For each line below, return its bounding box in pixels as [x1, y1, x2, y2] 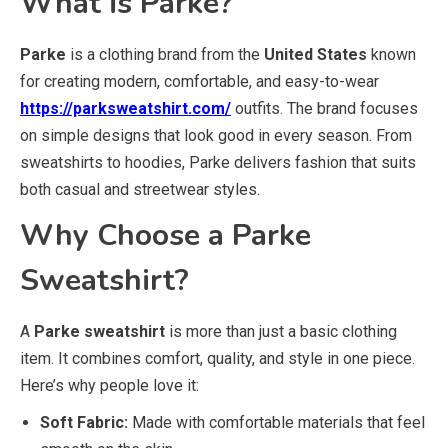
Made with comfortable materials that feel [128, 413, 425, 432]
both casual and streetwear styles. [20, 180, 260, 199]
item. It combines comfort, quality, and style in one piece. [20, 349, 415, 368]
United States [264, 45, 367, 64]
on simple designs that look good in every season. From [20, 126, 412, 145]
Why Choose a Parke [20, 215, 311, 256]
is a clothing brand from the [66, 45, 264, 64]
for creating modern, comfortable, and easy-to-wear [20, 72, 379, 91]
